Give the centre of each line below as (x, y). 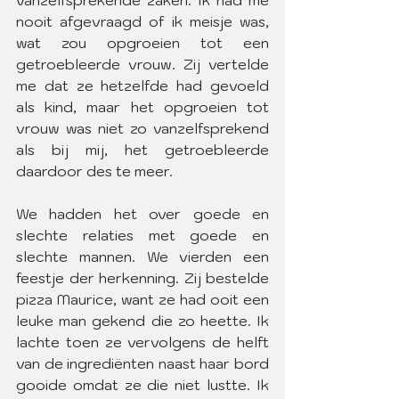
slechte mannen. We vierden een (142, 256)
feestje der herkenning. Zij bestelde (142, 278)
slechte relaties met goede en (142, 235)
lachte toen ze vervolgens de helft (142, 342)
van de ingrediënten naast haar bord (142, 363)
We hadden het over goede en (142, 214)
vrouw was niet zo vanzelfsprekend (142, 128)
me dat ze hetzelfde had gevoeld (142, 85)
